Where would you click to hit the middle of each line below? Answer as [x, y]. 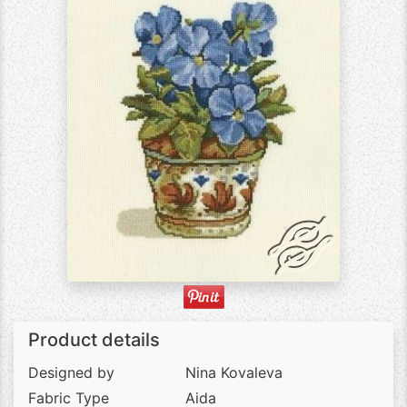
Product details [94, 340]
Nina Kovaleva [234, 372]
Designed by [71, 372]
